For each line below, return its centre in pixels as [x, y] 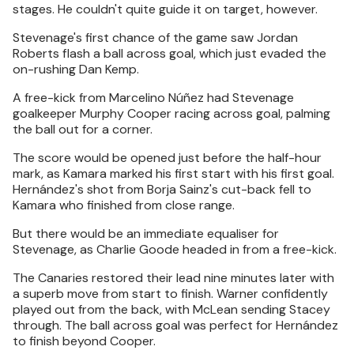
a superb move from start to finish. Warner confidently [170, 294]
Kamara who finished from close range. [124, 205]
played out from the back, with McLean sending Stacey [171, 309]
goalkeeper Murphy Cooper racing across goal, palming [171, 113]
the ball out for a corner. [83, 129]
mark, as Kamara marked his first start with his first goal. [173, 173]
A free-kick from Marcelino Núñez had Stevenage [153, 98]
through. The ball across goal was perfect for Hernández [175, 325]
